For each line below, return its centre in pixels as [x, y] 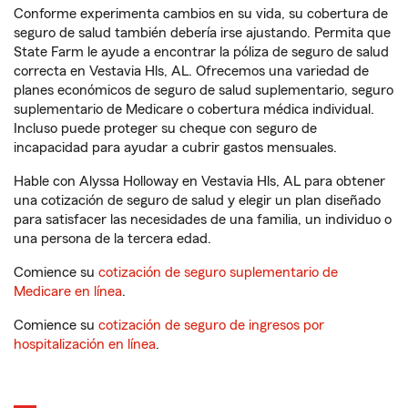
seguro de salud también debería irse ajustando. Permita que [202, 33]
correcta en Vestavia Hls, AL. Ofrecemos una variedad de [191, 71]
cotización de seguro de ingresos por [211, 325]
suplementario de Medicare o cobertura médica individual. [194, 109]
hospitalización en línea [85, 344]
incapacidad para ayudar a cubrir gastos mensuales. [175, 148]
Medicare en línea [68, 291]
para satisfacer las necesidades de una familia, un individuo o [203, 219]
